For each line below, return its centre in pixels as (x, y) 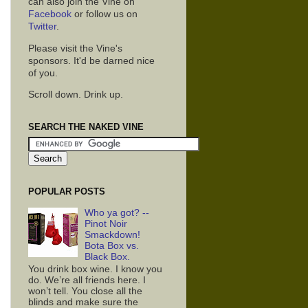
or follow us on (104, 14)
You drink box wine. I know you (95, 269)
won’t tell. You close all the (85, 291)
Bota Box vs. (112, 245)
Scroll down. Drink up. (76, 95)
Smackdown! (113, 234)
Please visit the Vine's (75, 48)
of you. (43, 73)
